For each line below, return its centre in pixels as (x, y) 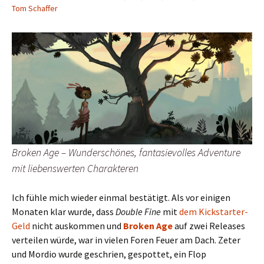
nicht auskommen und (77, 225)
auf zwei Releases (209, 225)
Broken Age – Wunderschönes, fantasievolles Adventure (126, 152)
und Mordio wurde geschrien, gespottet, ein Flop (109, 254)
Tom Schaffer (35, 8)
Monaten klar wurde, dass (64, 211)
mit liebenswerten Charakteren (75, 168)
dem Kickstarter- (214, 211)
